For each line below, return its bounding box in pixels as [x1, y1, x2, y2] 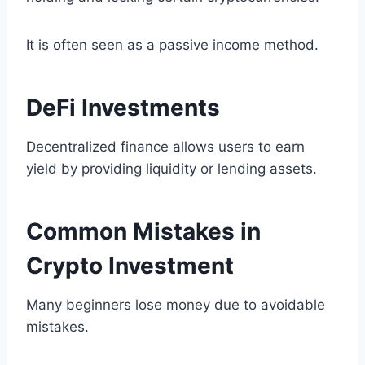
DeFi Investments [26, 94, 220, 122]
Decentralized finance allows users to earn [26, 139, 305, 156]
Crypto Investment [26, 252, 234, 280]
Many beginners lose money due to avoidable [26, 297, 325, 314]
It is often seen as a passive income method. [26, 37, 319, 54]
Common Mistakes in [26, 218, 261, 246]
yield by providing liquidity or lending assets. [26, 161, 317, 178]
